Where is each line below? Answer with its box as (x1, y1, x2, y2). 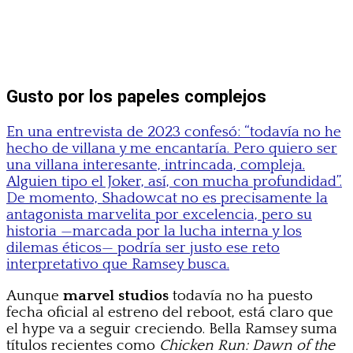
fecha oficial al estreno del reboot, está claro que (6, 303, 333, 321)
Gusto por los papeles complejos (6, 85, 266, 106)
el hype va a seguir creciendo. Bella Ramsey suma (6, 320, 337, 337)
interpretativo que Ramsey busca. (6, 255, 229, 273)
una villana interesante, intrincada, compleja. (6, 156, 305, 173)
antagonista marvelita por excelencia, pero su (6, 206, 312, 223)
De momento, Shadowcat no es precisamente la (6, 189, 328, 206)
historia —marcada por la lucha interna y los (6, 222, 302, 240)
